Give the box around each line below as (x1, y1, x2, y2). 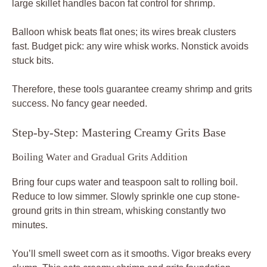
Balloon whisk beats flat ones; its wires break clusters (12, 26, 236, 37)
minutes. (12, 219, 48, 230)
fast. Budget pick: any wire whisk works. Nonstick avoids (12, 41, 249, 51)
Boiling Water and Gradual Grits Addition (12, 151, 188, 163)
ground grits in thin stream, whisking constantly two (12, 205, 226, 216)
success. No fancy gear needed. (12, 98, 147, 108)
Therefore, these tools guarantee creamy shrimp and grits (12, 83, 252, 94)
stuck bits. (12, 55, 54, 66)
